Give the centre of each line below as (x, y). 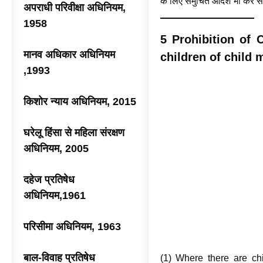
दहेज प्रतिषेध (49, 180)
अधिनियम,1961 (55, 195)
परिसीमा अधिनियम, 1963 (72, 227)
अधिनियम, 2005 (56, 149)
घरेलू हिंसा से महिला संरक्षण (74, 133)
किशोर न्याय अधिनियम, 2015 (80, 102)
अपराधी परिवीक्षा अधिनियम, (75, 8)
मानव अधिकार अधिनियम (69, 55)
